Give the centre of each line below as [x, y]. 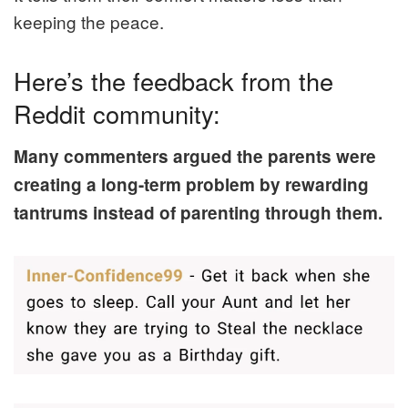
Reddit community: [117, 113]
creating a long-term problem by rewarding [191, 185]
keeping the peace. [89, 21]
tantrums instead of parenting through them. [198, 213]
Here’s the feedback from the [173, 80]
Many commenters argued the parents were [195, 157]
